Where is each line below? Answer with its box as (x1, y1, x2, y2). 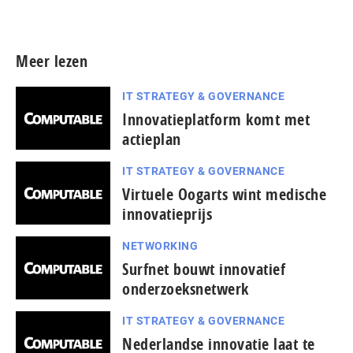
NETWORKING (122, 239, 198, 252)
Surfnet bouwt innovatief (122, 258, 285, 280)
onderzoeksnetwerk (122, 277, 249, 299)
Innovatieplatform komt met (122, 108, 310, 130)
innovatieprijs (122, 203, 212, 225)
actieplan (122, 128, 181, 150)
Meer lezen (16, 50, 87, 72)
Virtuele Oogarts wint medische (122, 183, 326, 205)
